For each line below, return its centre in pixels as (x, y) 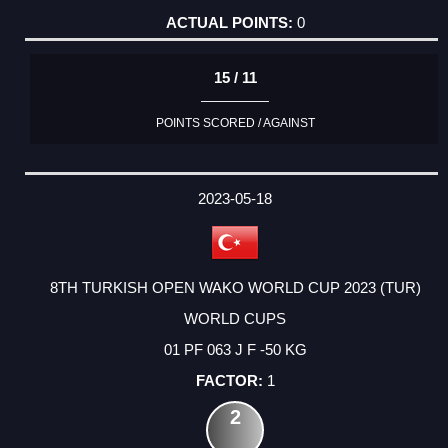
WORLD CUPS (235, 318)
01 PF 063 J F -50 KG (235, 349)
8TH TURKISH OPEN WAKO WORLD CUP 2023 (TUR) (235, 287)
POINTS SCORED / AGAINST (235, 122)
